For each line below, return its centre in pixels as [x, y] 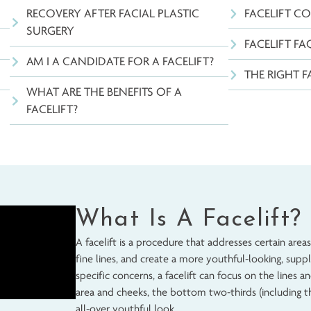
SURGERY [90, 276]
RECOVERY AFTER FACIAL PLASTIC [160, 257]
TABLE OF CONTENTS [207, 229]
